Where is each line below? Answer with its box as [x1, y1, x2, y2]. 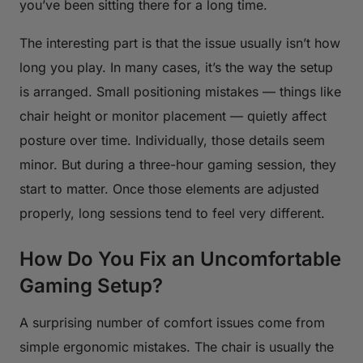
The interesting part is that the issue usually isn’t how [19, 34, 340, 51]
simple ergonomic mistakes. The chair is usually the [19, 338, 334, 355]
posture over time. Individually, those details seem [19, 131, 325, 148]
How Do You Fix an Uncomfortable [19, 246, 341, 271]
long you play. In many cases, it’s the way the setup [19, 58, 333, 75]
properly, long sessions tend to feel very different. [19, 204, 325, 221]
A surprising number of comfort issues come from [19, 314, 325, 331]
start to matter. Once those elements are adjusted [19, 180, 319, 197]
